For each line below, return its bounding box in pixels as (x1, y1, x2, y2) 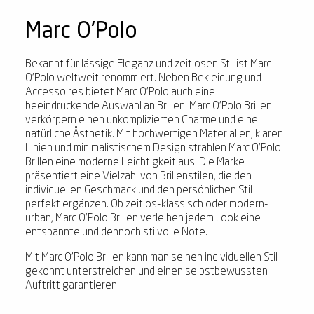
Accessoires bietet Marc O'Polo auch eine (25, 87, 215, 99)
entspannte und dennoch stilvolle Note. (25, 227, 207, 239)
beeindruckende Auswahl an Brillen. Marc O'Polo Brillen (25, 101, 272, 113)
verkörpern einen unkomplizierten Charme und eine (25, 115, 258, 127)
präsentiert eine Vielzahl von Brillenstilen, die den (25, 171, 252, 183)
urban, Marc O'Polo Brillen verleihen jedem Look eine (25, 213, 261, 225)
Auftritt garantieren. (25, 280, 119, 292)
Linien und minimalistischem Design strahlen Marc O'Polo (25, 143, 281, 155)
